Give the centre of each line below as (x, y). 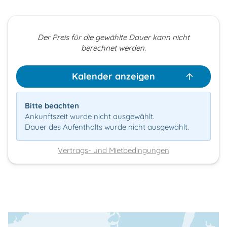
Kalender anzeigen (113, 76)
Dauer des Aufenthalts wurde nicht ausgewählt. (107, 127)
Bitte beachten (52, 105)
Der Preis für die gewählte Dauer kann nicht (113, 37)
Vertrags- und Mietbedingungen (113, 150)
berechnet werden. (113, 48)
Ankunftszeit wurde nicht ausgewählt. (90, 116)
